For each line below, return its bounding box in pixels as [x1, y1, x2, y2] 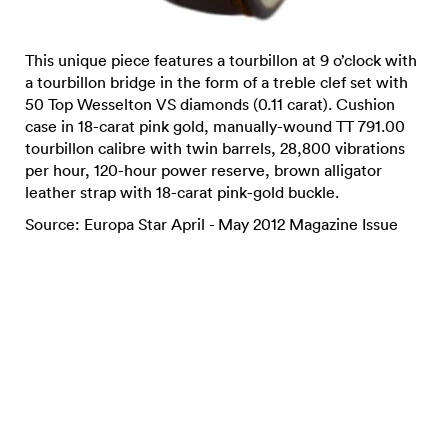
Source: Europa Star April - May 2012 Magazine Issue [25, 214, 398, 234]
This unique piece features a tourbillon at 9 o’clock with [25, 50, 417, 70]
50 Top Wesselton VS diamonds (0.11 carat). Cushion [25, 94, 395, 114]
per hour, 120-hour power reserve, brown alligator [25, 160, 382, 180]
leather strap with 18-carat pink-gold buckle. [25, 182, 339, 202]
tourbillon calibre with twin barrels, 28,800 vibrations [25, 138, 405, 158]
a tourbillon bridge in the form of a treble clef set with [25, 72, 408, 92]
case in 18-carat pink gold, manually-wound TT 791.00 [25, 116, 405, 136]
